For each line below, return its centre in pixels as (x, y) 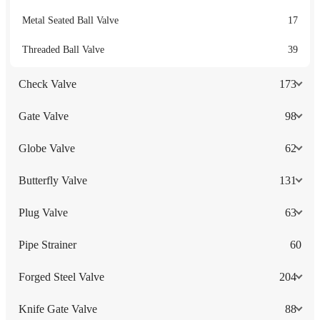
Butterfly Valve (53, 180)
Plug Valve (43, 212)
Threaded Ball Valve (63, 49)
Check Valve (47, 84)
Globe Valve (47, 148)
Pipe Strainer (47, 244)
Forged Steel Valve (61, 276)
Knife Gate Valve (58, 309)
